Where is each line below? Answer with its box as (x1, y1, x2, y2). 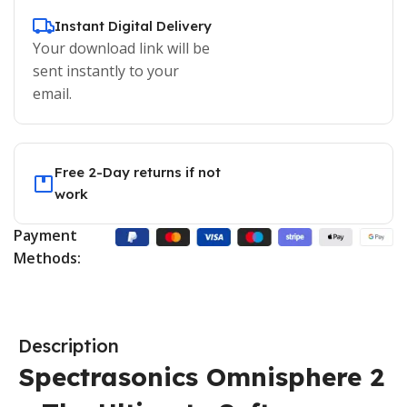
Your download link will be (33, 38, 210, 59)
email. (33, 84, 72, 104)
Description (18, 334, 119, 358)
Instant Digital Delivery (55, 17, 212, 35)
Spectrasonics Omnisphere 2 (18, 361, 384, 393)
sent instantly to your (33, 61, 179, 82)
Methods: (14, 248, 81, 269)
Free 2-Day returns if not (55, 164, 221, 182)
